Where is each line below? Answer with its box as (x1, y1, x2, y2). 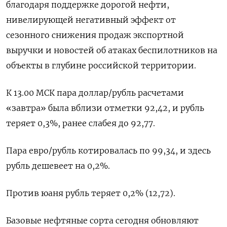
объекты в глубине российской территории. (6, 60, 196, 70)
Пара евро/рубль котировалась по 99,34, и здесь (6, 145, 211, 156)
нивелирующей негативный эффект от (6, 15, 176, 25)
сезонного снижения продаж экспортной (6, 30, 184, 40)
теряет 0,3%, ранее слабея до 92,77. (6, 118, 155, 128)
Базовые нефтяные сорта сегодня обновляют (6, 215, 199, 225)
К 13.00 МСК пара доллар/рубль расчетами (6, 88, 184, 98)
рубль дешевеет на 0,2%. (6, 161, 110, 171)
